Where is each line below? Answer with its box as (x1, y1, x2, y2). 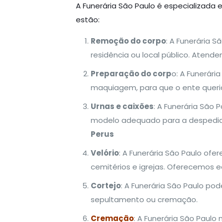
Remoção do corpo (90, 36, 166, 46)
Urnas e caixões (90, 101, 154, 111)
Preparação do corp (90, 68, 171, 79)
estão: (75, 14, 100, 25)
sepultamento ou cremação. (90, 194, 198, 205)
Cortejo (90, 180, 121, 191)
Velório (90, 148, 119, 158)
